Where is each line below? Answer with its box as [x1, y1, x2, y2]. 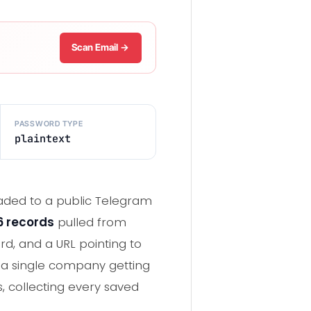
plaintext [14, 131, 71, 146]
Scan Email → [72, 42, 130, 53]
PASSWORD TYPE [14, 118, 83, 128]
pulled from [54, 214, 126, 231]
